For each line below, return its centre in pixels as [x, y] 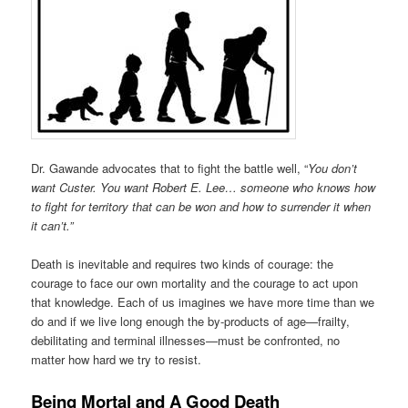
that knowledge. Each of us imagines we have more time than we [203, 302]
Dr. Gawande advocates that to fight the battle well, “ [170, 168]
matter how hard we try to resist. [117, 360]
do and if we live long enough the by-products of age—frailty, [191, 321]
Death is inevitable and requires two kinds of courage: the [183, 264]
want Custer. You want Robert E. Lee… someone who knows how [204, 188]
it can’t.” [52, 226]
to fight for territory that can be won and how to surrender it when [201, 207]
